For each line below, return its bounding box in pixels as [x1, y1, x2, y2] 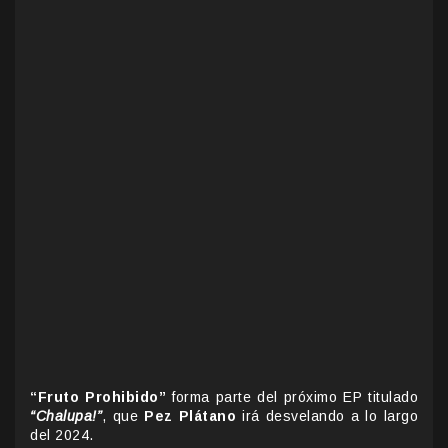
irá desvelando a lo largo [236, 407, 418, 424]
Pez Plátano [144, 407, 237, 424]
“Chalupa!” [30, 407, 102, 424]
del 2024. [30, 426, 94, 443]
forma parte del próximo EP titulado [166, 388, 418, 405]
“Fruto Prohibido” [30, 388, 166, 405]
